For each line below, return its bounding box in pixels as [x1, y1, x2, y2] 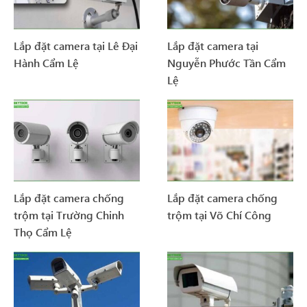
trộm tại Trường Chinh [14, 208, 124, 223]
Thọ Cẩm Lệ [14, 225, 72, 240]
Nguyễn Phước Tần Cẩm [167, 55, 286, 70]
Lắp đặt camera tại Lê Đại [14, 38, 138, 53]
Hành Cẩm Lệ [14, 55, 79, 70]
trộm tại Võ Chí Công [167, 208, 271, 223]
